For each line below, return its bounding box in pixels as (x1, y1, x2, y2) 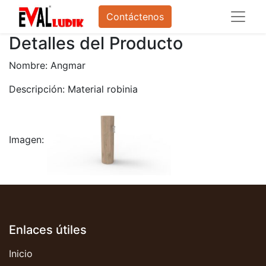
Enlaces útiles (9, 223, 87, 237)
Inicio (9, 248, 33, 260)
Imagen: (9, 133, 47, 145)
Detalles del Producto (9, 33, 183, 53)
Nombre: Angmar (9, 59, 85, 71)
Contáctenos (106, 11, 164, 23)
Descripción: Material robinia (9, 83, 138, 95)
